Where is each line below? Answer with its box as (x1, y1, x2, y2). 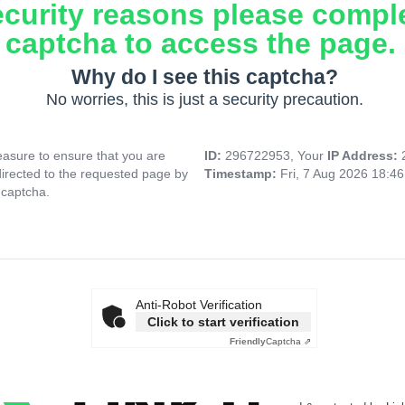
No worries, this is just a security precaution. (45, 90, 363, 109)
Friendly (230, 336, 266, 347)
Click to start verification (147, 315, 299, 330)
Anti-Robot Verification (136, 297, 262, 313)
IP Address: (327, 148, 401, 164)
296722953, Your (225, 148, 327, 164)
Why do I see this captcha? (71, 65, 338, 89)
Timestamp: (204, 166, 280, 182)
